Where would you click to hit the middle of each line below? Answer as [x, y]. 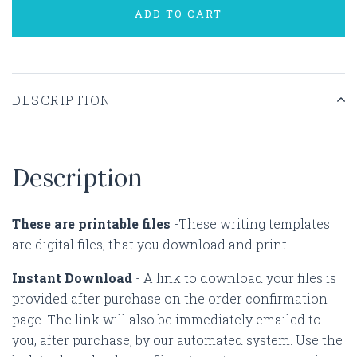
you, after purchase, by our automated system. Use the [177, 339]
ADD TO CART [178, 13]
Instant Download [72, 277]
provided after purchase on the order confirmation [170, 298]
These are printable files [91, 223]
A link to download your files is [240, 277]
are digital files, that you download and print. [154, 244]
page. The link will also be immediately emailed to [167, 319]
